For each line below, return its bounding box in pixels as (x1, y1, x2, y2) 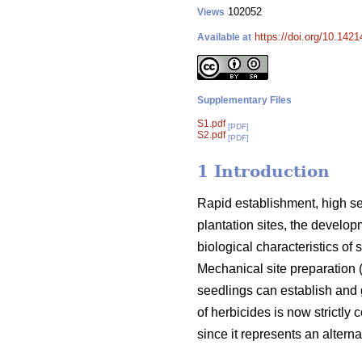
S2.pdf (197, 129, 225, 141)
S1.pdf (197, 118, 225, 129)
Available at (197, 32, 251, 43)
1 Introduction (197, 162, 330, 182)
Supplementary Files (197, 95, 292, 106)
